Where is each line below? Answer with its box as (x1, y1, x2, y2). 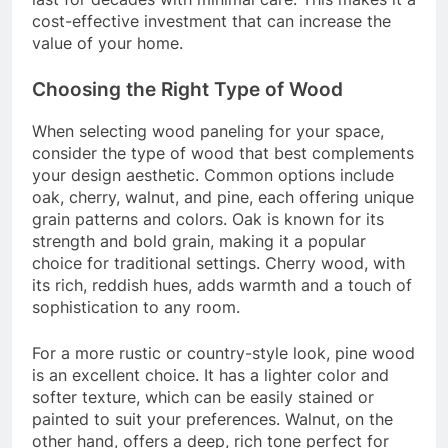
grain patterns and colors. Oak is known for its (32, 209, 384, 230)
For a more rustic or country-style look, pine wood (32, 343, 415, 364)
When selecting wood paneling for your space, (32, 121, 384, 142)
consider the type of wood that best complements (32, 143, 414, 164)
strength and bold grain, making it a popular (32, 231, 366, 252)
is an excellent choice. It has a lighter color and (32, 365, 389, 386)
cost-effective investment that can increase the (32, 11, 391, 32)
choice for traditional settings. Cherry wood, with (32, 253, 405, 274)
